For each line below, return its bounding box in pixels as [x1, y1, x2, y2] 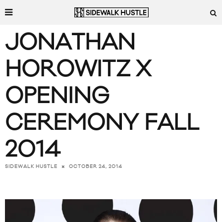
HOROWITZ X [5, 55, 151, 84]
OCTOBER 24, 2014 [69, 164, 122, 170]
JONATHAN [5, 29, 135, 57]
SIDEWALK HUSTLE [5, 164, 57, 170]
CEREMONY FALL [5, 109, 199, 137]
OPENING [5, 82, 110, 111]
